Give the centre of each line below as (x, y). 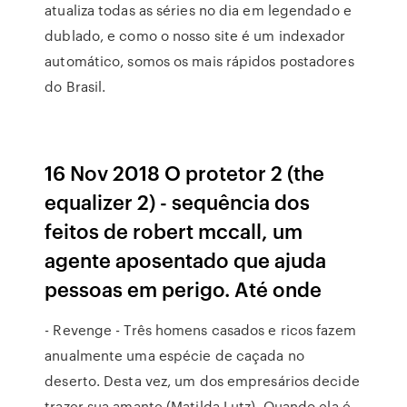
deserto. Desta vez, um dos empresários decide (202, 381)
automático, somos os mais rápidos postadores (199, 61)
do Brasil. (75, 86)
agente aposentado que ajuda (186, 259)
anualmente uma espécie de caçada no (174, 355)
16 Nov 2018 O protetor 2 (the (185, 172)
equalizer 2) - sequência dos (178, 201)
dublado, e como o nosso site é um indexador (195, 35)
